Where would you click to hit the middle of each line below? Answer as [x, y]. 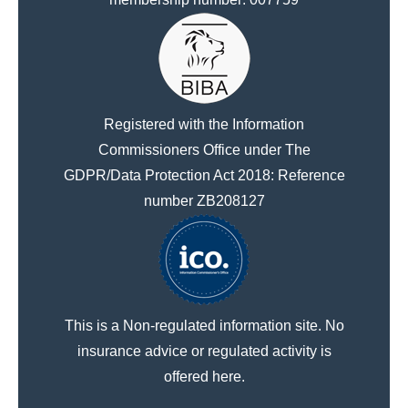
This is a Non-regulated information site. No [204, 325]
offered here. [204, 376]
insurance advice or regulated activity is [204, 351]
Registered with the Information [204, 124]
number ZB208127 [204, 200]
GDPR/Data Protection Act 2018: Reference [204, 175]
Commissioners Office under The [204, 149]
